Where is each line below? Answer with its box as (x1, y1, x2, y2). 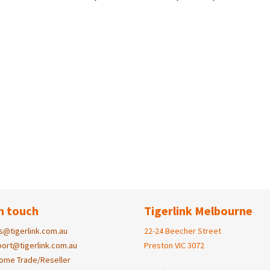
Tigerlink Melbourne (144, 203, 253, 219)
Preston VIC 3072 (144, 240, 204, 251)
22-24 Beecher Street (144, 225, 221, 237)
